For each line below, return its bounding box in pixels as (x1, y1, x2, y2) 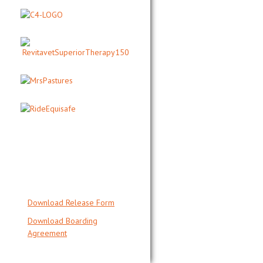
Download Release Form (28, 197, 114, 208)
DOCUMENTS (32, 176, 85, 185)
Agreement (28, 228, 67, 239)
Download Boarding (28, 215, 97, 227)
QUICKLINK (32, 166, 80, 176)
